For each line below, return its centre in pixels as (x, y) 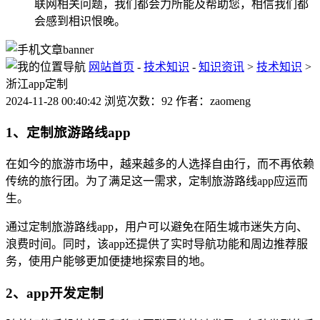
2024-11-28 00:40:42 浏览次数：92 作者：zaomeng (128, 101)
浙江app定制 (37, 84)
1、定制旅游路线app (68, 133)
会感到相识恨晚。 (80, 21)
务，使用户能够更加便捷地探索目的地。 (109, 261)
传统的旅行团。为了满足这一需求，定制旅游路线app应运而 (157, 181)
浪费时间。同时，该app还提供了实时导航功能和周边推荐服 (157, 244)
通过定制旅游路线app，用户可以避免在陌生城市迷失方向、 (157, 227)
